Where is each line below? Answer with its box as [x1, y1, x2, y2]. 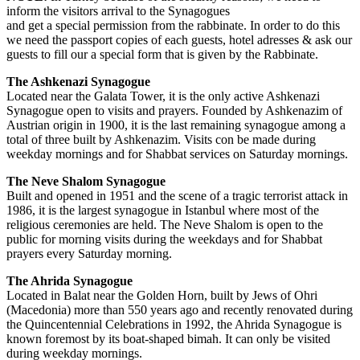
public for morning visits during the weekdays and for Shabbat [6, 231, 322, 246]
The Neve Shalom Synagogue [6, 174, 166, 188]
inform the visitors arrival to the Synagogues [6, 3, 230, 18]
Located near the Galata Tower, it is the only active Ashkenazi [6, 88, 320, 103]
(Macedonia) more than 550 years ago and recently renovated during [6, 302, 353, 317]
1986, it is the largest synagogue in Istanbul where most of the [6, 202, 319, 217]
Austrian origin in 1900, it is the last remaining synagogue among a [6, 117, 346, 132]
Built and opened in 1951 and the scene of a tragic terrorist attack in [6, 188, 348, 202]
